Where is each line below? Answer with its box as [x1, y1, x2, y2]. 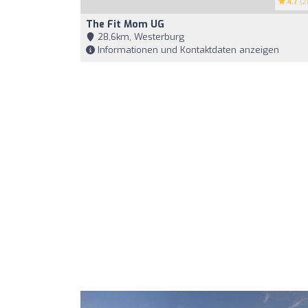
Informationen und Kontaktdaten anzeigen [95, 44, 279, 56]
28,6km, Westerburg [95, 31, 184, 43]
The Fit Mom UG [86, 18, 164, 31]
